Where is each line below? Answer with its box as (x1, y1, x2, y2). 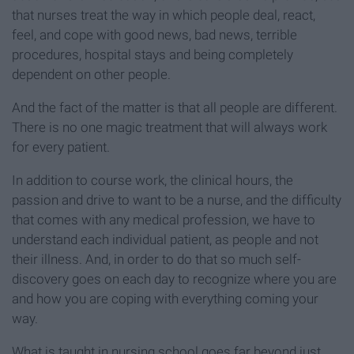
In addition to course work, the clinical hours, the (12, 172, 293, 189)
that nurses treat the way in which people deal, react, (12, 7, 315, 24)
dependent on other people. (12, 66, 171, 83)
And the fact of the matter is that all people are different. (12, 100, 337, 116)
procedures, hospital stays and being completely (12, 47, 293, 63)
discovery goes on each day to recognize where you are (12, 271, 337, 288)
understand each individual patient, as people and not (12, 232, 318, 248)
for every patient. (12, 139, 110, 156)
